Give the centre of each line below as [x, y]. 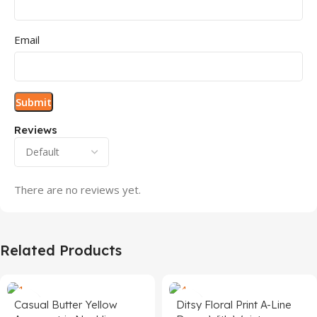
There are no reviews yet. [77, 189]
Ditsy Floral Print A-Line [234, 305]
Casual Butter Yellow [66, 305]
